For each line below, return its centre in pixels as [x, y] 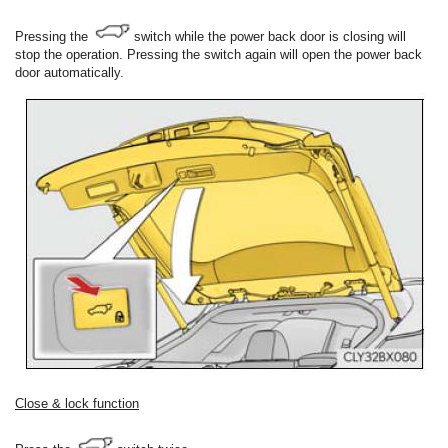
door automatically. [69, 73]
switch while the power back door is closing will [268, 37]
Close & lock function [77, 404]
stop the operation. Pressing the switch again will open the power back [218, 55]
